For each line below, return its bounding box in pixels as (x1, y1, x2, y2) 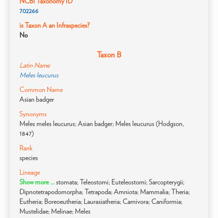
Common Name (19, 86, 63, 93)
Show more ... (19, 178, 56, 186)
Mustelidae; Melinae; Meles (19, 207, 91, 215)
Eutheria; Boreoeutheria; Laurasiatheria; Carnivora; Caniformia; (19, 198, 182, 205)
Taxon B (97, 50, 121, 59)
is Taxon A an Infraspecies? (19, 21, 90, 29)
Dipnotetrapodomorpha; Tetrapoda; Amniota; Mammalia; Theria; (19, 188, 190, 196)
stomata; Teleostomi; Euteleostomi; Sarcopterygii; (56, 178, 184, 186)
